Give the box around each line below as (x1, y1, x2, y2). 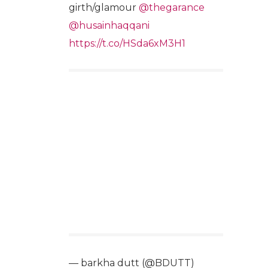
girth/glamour (69, 1, 139, 13)
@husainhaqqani (69, 19, 150, 31)
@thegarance (139, 1, 205, 13)
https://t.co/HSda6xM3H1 (69, 37, 185, 49)
